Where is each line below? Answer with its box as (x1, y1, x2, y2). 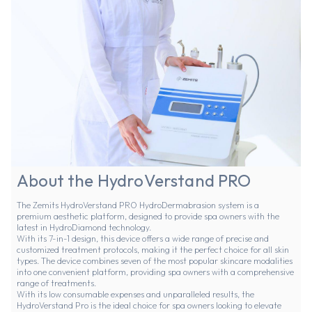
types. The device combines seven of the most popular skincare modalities (17, 256, 292, 267)
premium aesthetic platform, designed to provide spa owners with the (17, 211, 279, 222)
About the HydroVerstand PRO (17, 170, 255, 192)
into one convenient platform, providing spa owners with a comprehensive (17, 267, 294, 278)
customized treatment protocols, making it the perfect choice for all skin (17, 244, 289, 256)
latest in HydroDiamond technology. (17, 222, 151, 233)
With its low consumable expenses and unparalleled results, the (17, 289, 254, 300)
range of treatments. (17, 278, 96, 289)
